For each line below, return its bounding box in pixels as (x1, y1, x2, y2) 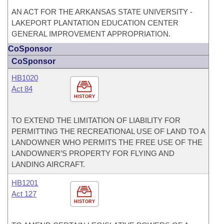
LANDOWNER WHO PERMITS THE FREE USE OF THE (11, 138, 202, 146)
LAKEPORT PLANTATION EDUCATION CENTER (11, 18, 178, 27)
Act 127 (11, 189, 36, 198)
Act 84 (11, 84, 32, 93)
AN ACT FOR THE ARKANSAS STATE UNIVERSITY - (11, 7, 192, 16)
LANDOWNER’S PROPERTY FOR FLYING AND (11, 149, 174, 157)
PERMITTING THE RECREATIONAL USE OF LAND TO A (11, 127, 205, 135)
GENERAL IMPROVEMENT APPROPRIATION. (11, 29, 170, 38)
